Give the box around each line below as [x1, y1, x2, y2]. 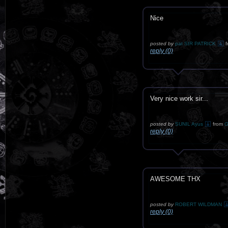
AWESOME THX [150, 175, 201, 183]
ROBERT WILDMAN [175, 202, 222, 207]
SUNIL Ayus [175, 121, 203, 127]
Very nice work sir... [150, 95, 208, 102]
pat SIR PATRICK [175, 41, 216, 46]
